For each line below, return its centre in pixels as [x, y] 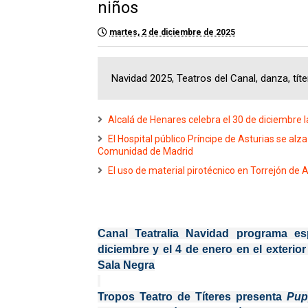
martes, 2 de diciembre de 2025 [172, 32]
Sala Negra [126, 265]
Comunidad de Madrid [145, 151]
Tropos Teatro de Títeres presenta [192, 297]
